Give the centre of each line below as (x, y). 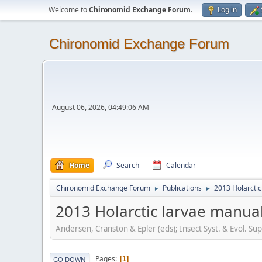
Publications (182, 188)
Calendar (181, 165)
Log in (227, 10)
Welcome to (69, 10)
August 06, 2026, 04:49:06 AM (101, 107)
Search (128, 165)
